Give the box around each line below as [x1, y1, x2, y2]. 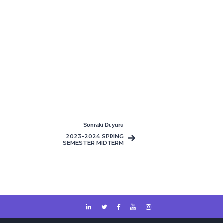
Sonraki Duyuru [83, 122, 124, 128]
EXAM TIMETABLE [71, 146, 124, 153]
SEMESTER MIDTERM [62, 139, 124, 146]
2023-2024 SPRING [65, 133, 124, 140]
